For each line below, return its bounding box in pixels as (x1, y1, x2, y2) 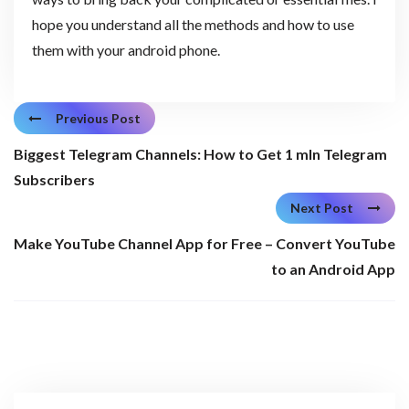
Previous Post (56, 110, 141, 126)
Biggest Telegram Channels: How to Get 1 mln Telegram (14, 144, 387, 163)
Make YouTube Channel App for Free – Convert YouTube (14, 235, 395, 253)
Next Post (290, 200, 353, 216)
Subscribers (14, 170, 95, 188)
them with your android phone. (31, 40, 220, 58)
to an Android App (271, 260, 395, 278)
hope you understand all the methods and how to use (31, 15, 354, 33)
